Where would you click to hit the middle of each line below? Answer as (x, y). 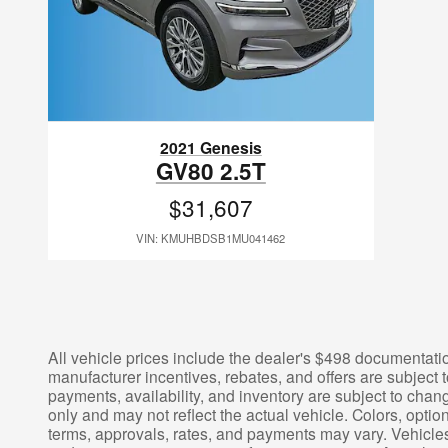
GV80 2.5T (210, 170)
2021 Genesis (210, 147)
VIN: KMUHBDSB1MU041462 (211, 237)
